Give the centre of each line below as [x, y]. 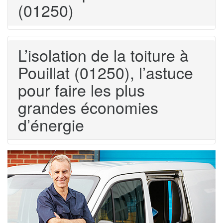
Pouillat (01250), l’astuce [106, 72]
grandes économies [88, 107]
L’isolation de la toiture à [103, 55]
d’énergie [51, 124]
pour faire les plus [81, 89]
